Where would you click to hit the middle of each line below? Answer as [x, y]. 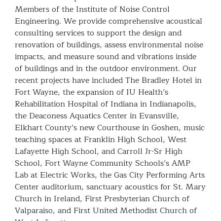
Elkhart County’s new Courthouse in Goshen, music [110, 128]
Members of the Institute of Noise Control [92, 9]
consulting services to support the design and [98, 33]
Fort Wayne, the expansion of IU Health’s [92, 92]
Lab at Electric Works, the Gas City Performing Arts [110, 175]
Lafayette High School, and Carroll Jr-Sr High [99, 151]
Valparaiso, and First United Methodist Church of [106, 210]
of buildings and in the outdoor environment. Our [106, 68]
